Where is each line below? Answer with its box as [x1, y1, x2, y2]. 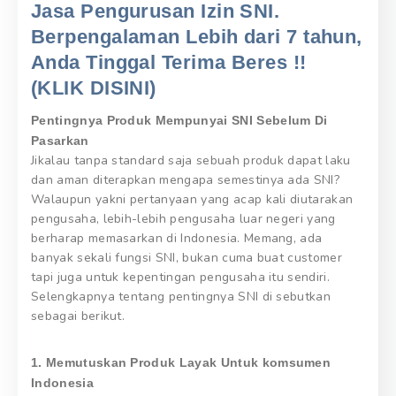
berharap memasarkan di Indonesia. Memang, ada [31, 229, 323, 247]
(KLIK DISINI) [31, 76, 156, 99]
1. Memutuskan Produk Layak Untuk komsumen [31, 354, 331, 369]
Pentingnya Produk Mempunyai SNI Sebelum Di [31, 112, 328, 127]
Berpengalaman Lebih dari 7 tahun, [31, 25, 362, 48]
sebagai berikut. [31, 307, 126, 324]
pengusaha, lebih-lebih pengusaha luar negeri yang [31, 209, 336, 227]
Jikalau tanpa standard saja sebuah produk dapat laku [31, 151, 351, 169]
